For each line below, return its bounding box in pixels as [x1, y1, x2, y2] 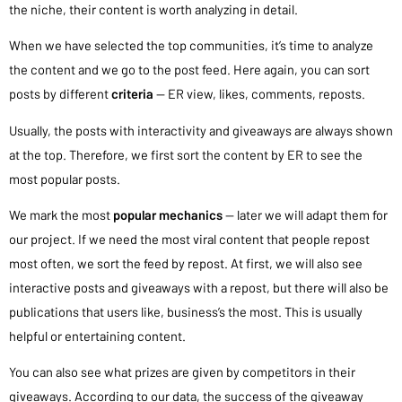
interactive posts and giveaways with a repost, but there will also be [9, 278, 389, 295]
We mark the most [9, 205, 113, 223]
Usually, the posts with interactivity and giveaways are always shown [9, 121, 393, 138]
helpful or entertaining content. [9, 327, 186, 344]
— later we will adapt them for [225, 205, 388, 223]
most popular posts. [9, 170, 120, 187]
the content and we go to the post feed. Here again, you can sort [9, 61, 370, 78]
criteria [111, 85, 153, 102]
